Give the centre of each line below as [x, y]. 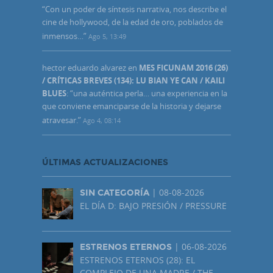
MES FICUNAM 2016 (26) [183, 68]
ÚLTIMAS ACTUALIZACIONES [105, 163]
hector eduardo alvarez [84, 68]
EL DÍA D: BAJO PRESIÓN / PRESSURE [153, 206]
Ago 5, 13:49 [107, 36]
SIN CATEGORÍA [115, 193]
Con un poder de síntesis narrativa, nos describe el [136, 9]
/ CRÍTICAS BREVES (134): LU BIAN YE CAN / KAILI [133, 81]
